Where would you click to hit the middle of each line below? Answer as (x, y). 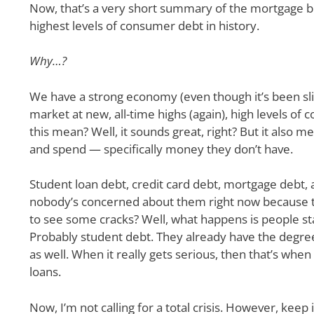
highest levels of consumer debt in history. (144, 25)
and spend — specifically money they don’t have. (163, 149)
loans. (45, 272)
